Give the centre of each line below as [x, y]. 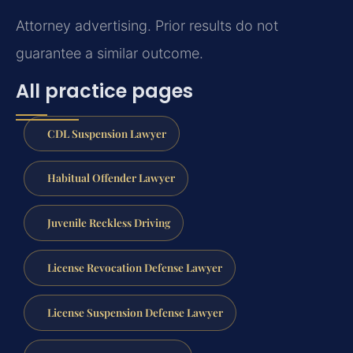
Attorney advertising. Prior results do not [147, 26]
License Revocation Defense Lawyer [134, 267]
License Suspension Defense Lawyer [135, 312]
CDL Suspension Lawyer [106, 133]
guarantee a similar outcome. [110, 54]
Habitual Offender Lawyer [111, 178]
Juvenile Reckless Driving [108, 223]
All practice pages [104, 91]
